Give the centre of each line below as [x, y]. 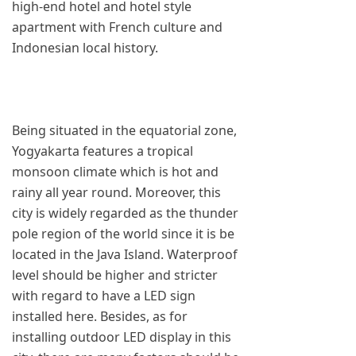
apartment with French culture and [117, 27]
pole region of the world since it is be [123, 234]
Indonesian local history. [85, 48]
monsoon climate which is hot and [115, 172]
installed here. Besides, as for [100, 316]
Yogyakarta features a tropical [103, 151]
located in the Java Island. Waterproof [125, 254]
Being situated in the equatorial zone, [124, 130]
